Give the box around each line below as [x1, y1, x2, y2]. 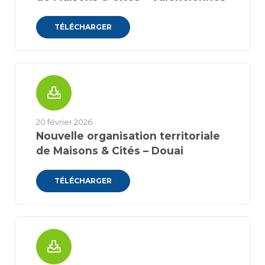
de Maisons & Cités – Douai [36, 144, 183, 157]
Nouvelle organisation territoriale [36, 130, 220, 142]
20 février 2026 [36, 118, 92, 127]
